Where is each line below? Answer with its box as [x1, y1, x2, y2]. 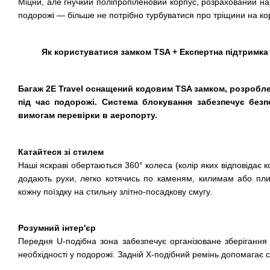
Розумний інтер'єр [18, 223, 96, 233]
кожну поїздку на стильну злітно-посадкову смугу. [18, 186, 212, 196]
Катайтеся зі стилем [18, 146, 104, 157]
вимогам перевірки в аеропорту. [18, 110, 157, 120]
